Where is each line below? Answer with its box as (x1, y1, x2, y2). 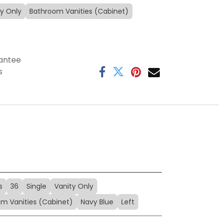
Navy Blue (81, 197, 113, 207)
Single (26, 181, 46, 192)
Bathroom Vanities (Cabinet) (29, 6, 129, 17)
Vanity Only (54, 181, 93, 192)
